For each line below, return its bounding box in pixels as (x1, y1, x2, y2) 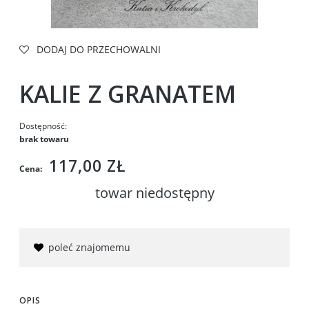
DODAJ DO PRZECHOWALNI (37, 43, 161, 56)
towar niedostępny (94, 183, 215, 202)
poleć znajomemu (48, 240, 130, 254)
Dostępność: (19, 119, 67, 132)
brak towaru (19, 132, 69, 145)
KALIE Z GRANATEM (19, 77, 237, 110)
